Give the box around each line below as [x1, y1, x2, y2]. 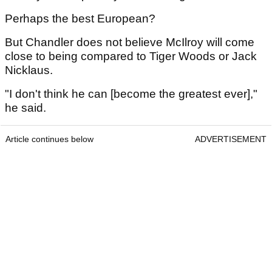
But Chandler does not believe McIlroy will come [5, 36, 254, 49]
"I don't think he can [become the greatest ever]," [5, 87, 257, 101]
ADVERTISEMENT [195, 134, 267, 144]
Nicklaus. [5, 64, 56, 77]
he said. [5, 101, 49, 115]
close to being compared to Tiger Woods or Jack [5, 50, 257, 63]
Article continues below [5, 134, 93, 144]
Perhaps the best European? [5, 12, 155, 25]
